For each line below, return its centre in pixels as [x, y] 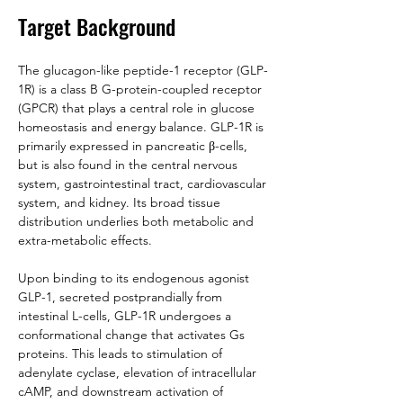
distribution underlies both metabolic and [138, 221]
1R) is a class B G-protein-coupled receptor [142, 89]
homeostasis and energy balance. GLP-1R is [143, 127]
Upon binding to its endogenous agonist [135, 278]
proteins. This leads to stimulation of [122, 354]
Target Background [97, 26]
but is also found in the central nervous [130, 165]
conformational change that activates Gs [133, 335]
